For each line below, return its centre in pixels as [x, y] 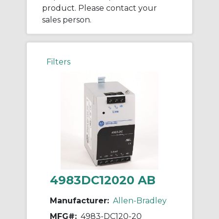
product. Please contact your [99, 8]
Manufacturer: [79, 201]
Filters [58, 62]
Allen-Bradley [140, 201]
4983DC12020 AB [103, 180]
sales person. [67, 20]
